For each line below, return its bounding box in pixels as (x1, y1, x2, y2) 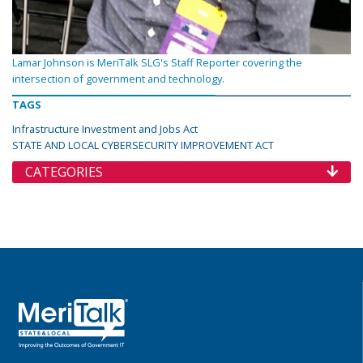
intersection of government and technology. (12, 71, 224, 86)
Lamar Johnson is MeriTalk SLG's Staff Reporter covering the (12, 55, 302, 70)
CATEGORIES (25, 163, 103, 181)
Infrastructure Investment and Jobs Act (12, 122, 198, 136)
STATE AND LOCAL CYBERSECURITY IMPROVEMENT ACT (12, 138, 274, 152)
